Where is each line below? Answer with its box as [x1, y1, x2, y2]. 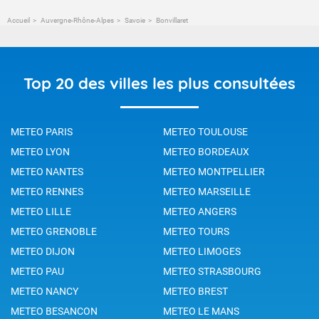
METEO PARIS [11, 125, 73, 137]
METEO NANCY [11, 285, 78, 297]
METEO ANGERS [163, 205, 236, 217]
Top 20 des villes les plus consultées [23, 73, 296, 93]
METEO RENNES [11, 185, 83, 197]
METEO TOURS [163, 225, 229, 237]
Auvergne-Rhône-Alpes [41, 16, 114, 24]
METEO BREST [163, 285, 228, 297]
